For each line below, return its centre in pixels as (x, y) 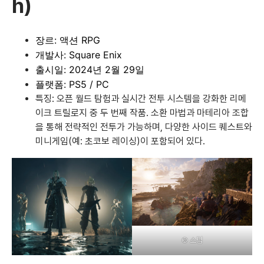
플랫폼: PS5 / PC (72, 85)
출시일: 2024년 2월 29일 (90, 70)
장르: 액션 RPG (68, 40)
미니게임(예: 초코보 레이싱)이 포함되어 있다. (120, 141)
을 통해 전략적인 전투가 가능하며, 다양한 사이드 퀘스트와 (144, 127)
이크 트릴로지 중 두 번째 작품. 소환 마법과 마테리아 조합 (142, 113)
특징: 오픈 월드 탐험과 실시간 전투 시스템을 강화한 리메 (141, 99)
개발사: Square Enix (79, 55)
